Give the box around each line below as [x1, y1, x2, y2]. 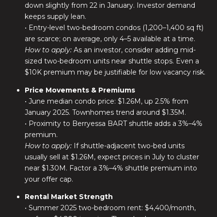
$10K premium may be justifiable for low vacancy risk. [24, 68, 205, 77]
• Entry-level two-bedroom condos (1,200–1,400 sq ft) [24, 23, 203, 32]
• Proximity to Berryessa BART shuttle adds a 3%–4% [24, 119, 202, 128]
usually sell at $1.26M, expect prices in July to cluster [24, 152, 199, 161]
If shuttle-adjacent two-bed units [71, 141, 185, 150]
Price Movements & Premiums [24, 85, 135, 94]
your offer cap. [24, 174, 73, 184]
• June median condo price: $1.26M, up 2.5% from [24, 96, 188, 106]
